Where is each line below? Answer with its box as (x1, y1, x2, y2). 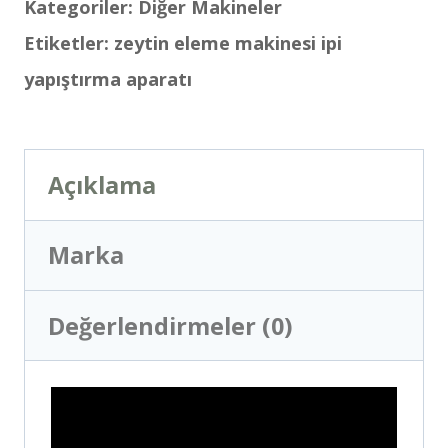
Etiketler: (24, 31, 114, 56)
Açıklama (48, 169, 157, 202)
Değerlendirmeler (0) (48, 309, 293, 342)
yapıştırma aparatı (24, 67, 192, 92)
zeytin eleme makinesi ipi (114, 31, 342, 56)
